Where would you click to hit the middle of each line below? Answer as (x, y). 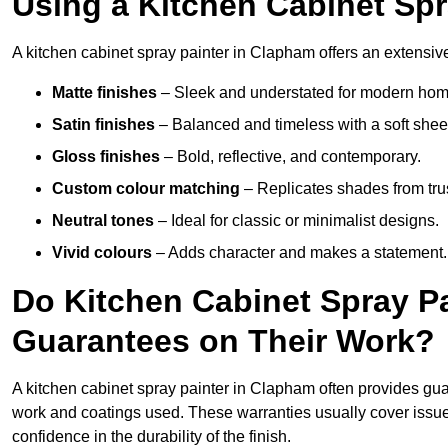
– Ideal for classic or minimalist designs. (296, 221)
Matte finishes (104, 93)
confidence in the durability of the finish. (151, 437)
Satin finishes (103, 125)
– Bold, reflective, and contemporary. (290, 157)
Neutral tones (103, 221)
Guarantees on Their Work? (223, 341)
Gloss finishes (106, 157)
